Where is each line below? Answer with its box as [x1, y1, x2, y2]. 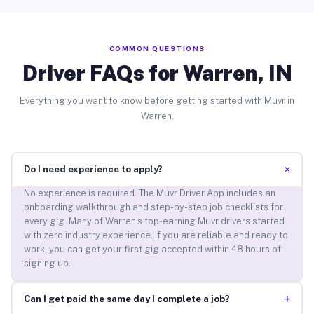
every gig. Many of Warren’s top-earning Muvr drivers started [23, 216, 285, 227]
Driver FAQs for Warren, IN [22, 60, 292, 86]
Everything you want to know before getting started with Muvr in [20, 95, 294, 106]
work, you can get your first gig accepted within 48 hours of [23, 244, 281, 255]
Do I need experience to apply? [23, 164, 163, 175]
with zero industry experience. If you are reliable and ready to [23, 230, 288, 241]
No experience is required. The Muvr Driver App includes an [23, 188, 275, 199]
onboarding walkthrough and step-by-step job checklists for [23, 202, 283, 213]
